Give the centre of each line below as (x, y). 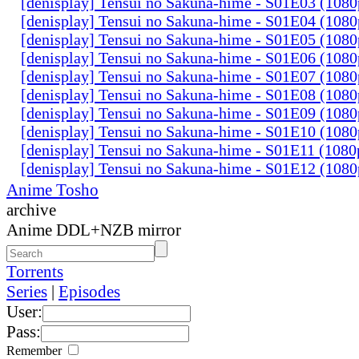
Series (27, 291)
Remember (36, 350)
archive (31, 210)
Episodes (89, 291)
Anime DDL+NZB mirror (94, 230)
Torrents (35, 271)
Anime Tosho (52, 190)
